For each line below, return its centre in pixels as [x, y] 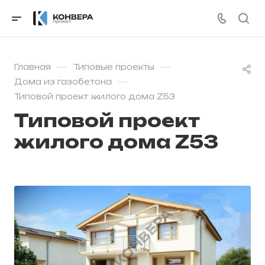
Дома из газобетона [63, 82]
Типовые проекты [114, 67]
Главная [33, 67]
